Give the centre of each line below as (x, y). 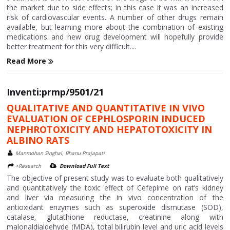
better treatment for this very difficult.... (72, 46)
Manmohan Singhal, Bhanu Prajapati (60, 153)
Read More (28, 61)
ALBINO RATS (38, 140)
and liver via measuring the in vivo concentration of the (115, 197)
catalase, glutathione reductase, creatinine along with (115, 217)
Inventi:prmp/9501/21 (55, 92)
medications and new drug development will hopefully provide (115, 36)
